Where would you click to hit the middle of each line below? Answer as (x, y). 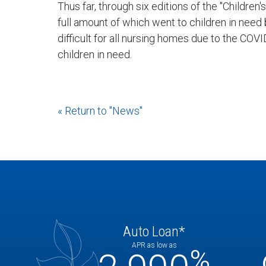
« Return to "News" (100, 111)
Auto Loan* (154, 232)
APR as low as (154, 245)
